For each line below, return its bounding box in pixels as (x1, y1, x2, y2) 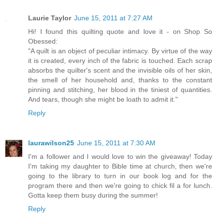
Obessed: (28, 37, 58, 45)
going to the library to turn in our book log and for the (28, 171, 212, 180)
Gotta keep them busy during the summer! (28, 191, 158, 199)
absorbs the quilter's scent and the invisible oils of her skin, (28, 66, 212, 74)
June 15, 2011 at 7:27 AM (74, 14, 153, 22)
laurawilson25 (28, 139, 74, 147)
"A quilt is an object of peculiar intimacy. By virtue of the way (28, 46, 212, 55)
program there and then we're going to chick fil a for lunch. (28, 181, 212, 189)
